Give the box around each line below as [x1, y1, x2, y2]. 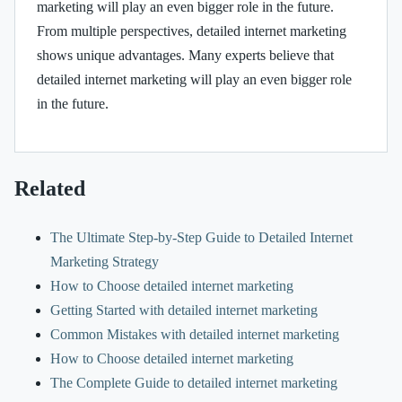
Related [14, 176, 85, 200]
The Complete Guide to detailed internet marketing [50, 374, 337, 390]
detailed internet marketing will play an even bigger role [37, 72, 352, 88]
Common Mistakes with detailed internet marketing [50, 326, 339, 342]
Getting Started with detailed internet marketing [50, 301, 318, 318]
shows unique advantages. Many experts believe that [37, 48, 334, 64]
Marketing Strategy [50, 253, 159, 269]
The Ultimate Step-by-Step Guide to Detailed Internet [50, 229, 353, 245]
